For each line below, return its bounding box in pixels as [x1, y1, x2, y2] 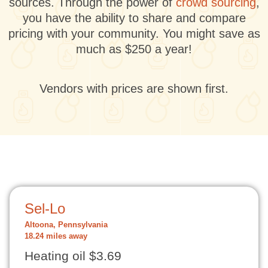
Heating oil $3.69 [25, 249, 121, 263]
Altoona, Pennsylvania [25, 221, 108, 229]
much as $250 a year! [76, 42, 192, 56]
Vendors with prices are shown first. [39, 82, 229, 95]
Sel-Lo [25, 200, 65, 217]
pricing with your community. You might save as [8, 27, 260, 40]
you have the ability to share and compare [22, 11, 246, 25]
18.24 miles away [25, 232, 87, 240]
